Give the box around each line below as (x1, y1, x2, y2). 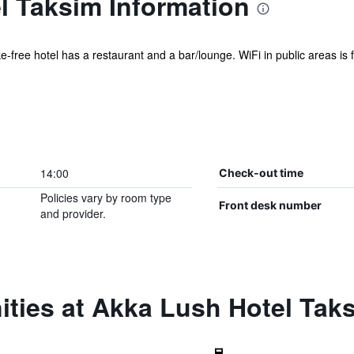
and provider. (40, 205, 106, 221)
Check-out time (218, 166, 303, 179)
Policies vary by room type (40, 190, 171, 205)
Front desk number (218, 198, 322, 212)
